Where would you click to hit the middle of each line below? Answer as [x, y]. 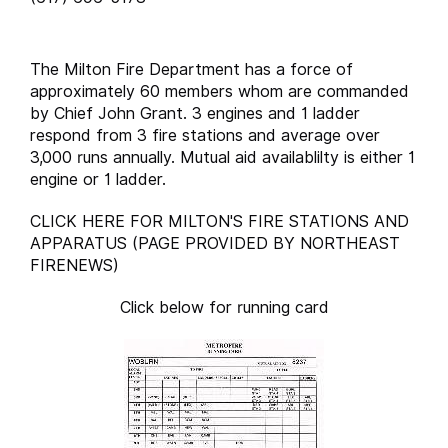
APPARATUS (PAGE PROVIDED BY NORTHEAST [215, 244]
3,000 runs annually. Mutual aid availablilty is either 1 [222, 158]
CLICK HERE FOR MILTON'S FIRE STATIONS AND [219, 222]
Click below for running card [224, 308]
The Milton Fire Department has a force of [191, 70]
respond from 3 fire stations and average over [205, 136]
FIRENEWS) [74, 266]
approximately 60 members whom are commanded [219, 92]
